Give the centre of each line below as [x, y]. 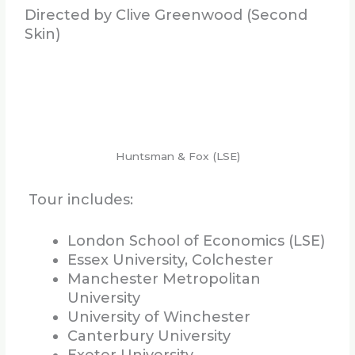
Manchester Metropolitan [164, 279]
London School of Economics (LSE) [197, 241]
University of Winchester [159, 317]
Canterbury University [149, 336]
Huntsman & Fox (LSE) [177, 156]
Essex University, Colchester [171, 260]
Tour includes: [81, 199]
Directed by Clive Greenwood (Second [166, 15]
